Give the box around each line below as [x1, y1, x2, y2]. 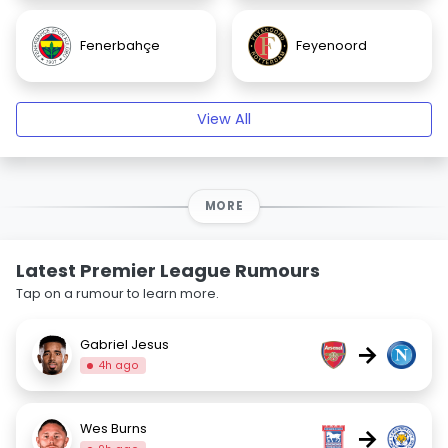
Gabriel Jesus [80, 335, 169, 353]
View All [197, 109, 251, 129]
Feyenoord [296, 37, 367, 54]
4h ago [98, 357, 140, 373]
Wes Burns [80, 419, 147, 437]
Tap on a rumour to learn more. [16, 285, 219, 302]
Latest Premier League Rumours [16, 258, 320, 283]
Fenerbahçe [80, 37, 160, 54]
